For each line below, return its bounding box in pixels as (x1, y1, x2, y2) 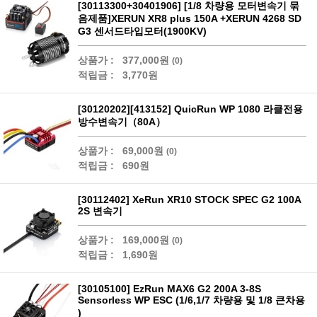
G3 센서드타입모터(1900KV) (78, 25, 207, 37)
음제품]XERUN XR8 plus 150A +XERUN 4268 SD (78, 13, 301, 24)
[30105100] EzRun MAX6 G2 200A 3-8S (78, 283, 261, 294)
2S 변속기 (78, 205, 122, 217)
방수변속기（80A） (78, 116, 166, 127)
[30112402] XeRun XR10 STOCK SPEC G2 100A (78, 194, 301, 205)
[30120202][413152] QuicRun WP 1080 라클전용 (78, 103, 303, 115)
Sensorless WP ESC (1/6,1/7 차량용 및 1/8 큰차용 (78, 294, 305, 306)
